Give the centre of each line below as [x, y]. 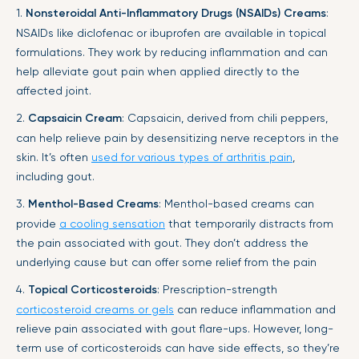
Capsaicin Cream [75, 118]
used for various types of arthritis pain [192, 157]
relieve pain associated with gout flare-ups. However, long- [175, 329]
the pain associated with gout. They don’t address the [162, 243]
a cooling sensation [112, 224]
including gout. [55, 176]
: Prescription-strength [217, 289]
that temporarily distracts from [249, 224]
